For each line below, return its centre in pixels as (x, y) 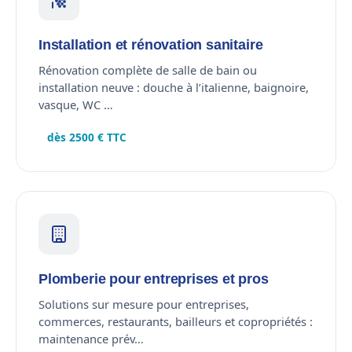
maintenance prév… (91, 338)
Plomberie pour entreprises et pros (154, 279)
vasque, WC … (76, 104)
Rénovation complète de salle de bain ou (148, 70)
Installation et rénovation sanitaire (151, 44)
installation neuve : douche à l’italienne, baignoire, (174, 87)
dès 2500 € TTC (87, 137)
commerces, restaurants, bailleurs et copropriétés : (176, 321)
